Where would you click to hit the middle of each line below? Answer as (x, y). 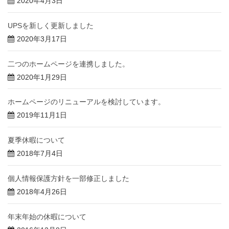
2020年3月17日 (42, 39)
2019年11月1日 (42, 115)
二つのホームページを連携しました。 (68, 64)
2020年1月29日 (42, 77)
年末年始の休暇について (47, 216)
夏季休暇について (36, 140)
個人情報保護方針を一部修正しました (68, 179)
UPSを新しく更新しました (51, 25)
